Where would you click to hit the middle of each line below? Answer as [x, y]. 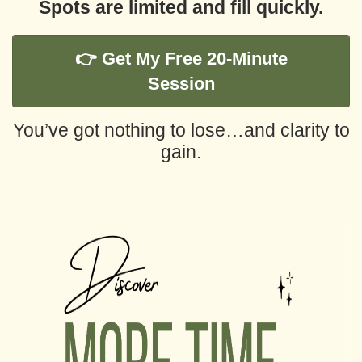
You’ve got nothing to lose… [128, 130]
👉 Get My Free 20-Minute [181, 59]
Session [181, 84]
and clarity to [297, 130]
